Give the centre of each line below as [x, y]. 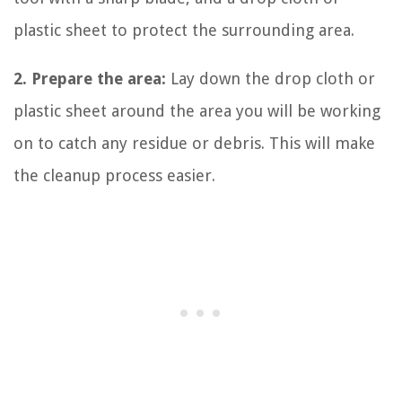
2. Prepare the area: [90, 78]
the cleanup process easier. [114, 175]
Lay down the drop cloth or [271, 78]
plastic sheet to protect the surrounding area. [184, 30]
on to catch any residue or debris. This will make [194, 143]
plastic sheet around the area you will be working [197, 110]
